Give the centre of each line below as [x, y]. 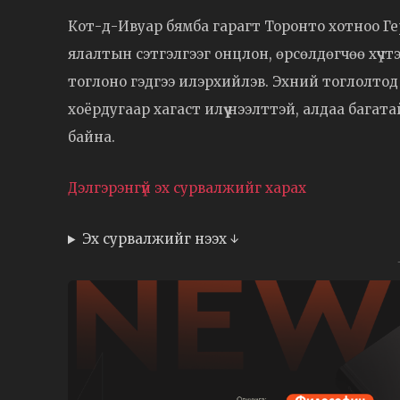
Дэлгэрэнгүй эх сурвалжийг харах [187, 188]
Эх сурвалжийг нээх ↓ [160, 239]
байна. [92, 137]
